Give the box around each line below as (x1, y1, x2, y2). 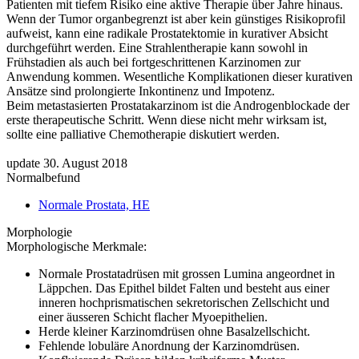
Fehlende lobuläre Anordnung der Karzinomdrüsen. (38, 338, 300, 353)
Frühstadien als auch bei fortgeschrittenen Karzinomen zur (6, 54, 301, 69)
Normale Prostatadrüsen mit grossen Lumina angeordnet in (38, 266, 335, 280)
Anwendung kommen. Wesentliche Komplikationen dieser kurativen (6, 69, 353, 83)
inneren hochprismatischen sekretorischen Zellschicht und (38, 295, 329, 309)
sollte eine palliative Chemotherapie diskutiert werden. (6, 127, 280, 141)
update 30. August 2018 (6, 155, 127, 170)
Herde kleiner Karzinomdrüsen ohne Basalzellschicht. (38, 324, 310, 338)
